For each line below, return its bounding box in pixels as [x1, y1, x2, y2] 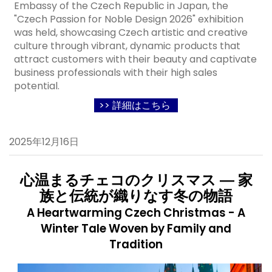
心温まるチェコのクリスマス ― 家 [19, 170, 253, 190]
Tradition [109, 236, 163, 253]
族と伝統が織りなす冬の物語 [39, 186, 233, 206]
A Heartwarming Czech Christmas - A [27, 205, 245, 221]
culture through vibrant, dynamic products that [14, 38, 240, 53]
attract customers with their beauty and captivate [14, 52, 257, 66]
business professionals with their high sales [14, 65, 217, 80]
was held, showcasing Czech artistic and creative [14, 25, 248, 39]
